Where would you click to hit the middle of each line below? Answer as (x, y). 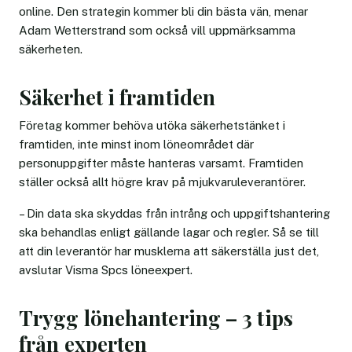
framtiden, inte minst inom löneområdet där (136, 144)
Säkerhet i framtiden (117, 97)
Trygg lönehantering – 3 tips (156, 317)
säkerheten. (51, 49)
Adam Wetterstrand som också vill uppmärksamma (157, 30)
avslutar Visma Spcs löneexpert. (106, 269)
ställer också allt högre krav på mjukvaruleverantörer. (162, 181)
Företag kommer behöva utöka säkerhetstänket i (152, 125)
